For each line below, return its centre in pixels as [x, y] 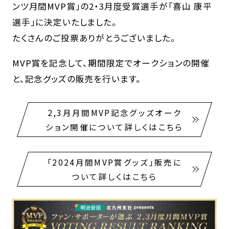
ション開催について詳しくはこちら [114, 127]
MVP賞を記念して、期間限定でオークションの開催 [111, 63]
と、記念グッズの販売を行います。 [77, 78]
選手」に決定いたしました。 [64, 22]
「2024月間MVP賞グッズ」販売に [114, 162]
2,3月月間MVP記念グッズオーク [114, 112]
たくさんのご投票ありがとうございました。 [94, 38]
